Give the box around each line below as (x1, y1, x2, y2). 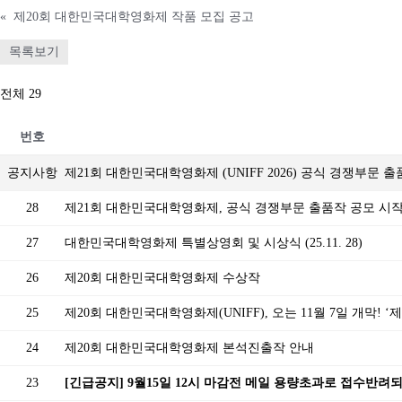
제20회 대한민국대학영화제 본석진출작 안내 (65, 341, 314, 354)
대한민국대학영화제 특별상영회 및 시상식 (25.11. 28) (65, 236, 363, 249)
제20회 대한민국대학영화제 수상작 (65, 271, 260, 284)
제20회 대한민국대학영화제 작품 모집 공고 (13, 10, 254, 23)
